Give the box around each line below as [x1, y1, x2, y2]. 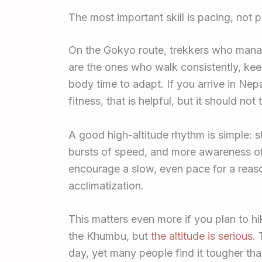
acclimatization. [68, 179, 144, 192]
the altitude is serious [151, 230, 253, 243]
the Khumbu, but [68, 230, 151, 243]
